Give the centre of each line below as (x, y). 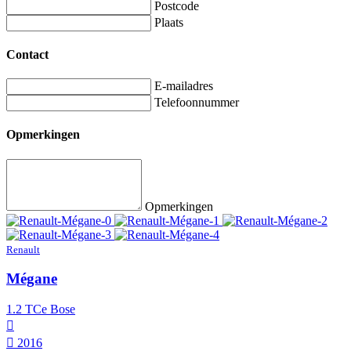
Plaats (169, 22)
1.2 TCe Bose (41, 309)
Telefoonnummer (197, 103)
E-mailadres (184, 86)
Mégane (32, 279)
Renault (23, 249)
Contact (27, 54)
